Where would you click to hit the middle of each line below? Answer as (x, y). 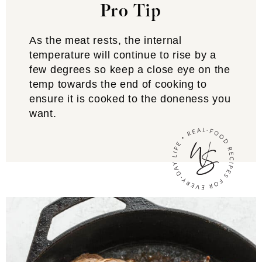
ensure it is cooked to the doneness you (130, 99)
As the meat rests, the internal (106, 40)
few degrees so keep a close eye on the (130, 69)
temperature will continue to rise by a (123, 55)
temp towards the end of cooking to (118, 84)
